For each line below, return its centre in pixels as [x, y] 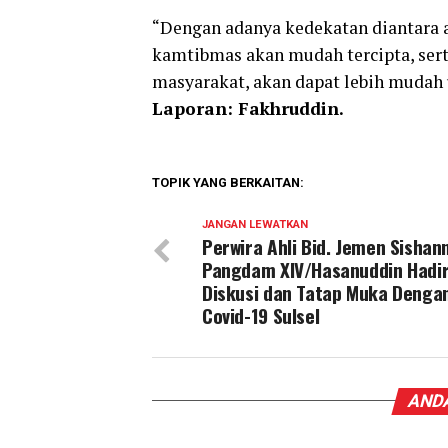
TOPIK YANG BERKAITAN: [228, 182]
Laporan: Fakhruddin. [248, 108]
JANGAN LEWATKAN [255, 224]
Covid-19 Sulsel [261, 315]
